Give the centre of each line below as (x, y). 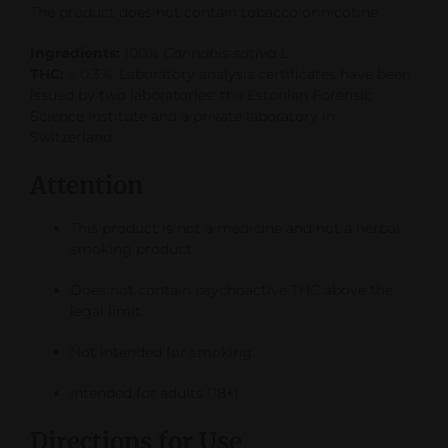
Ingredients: (75, 52)
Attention (86, 185)
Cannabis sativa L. (227, 52)
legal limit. (107, 310)
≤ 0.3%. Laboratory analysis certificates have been (237, 73)
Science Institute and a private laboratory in (182, 115)
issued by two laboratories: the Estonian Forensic (201, 94)
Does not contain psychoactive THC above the (231, 289)
